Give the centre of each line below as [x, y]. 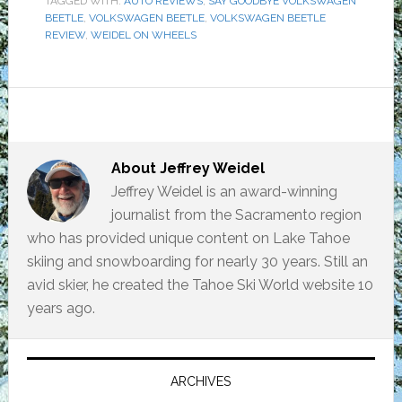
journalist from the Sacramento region [236, 215]
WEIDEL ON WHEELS [143, 35]
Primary [58, 354]
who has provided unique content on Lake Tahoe [188, 238]
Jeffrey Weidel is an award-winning [224, 192]
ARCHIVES [201, 381]
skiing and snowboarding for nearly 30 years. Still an [197, 262]
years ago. [61, 308]
